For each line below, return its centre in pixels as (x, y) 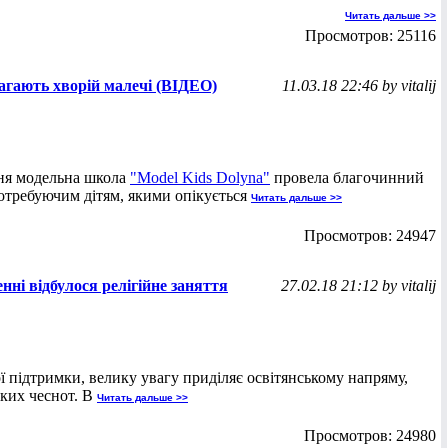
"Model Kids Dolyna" (200, 177)
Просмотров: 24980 (370, 435)
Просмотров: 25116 (370, 35)
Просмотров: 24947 (370, 235)
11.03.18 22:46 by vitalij (359, 85)
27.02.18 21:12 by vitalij (358, 285)
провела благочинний (347, 177)
